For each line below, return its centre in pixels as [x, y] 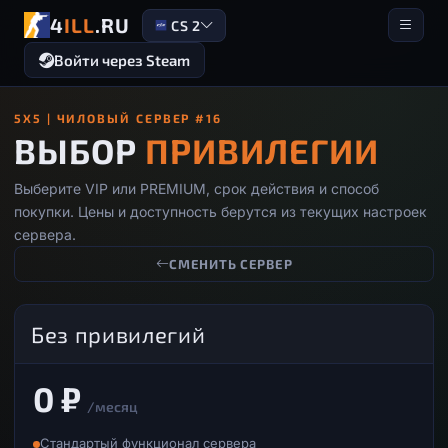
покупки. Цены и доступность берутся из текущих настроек [220, 211]
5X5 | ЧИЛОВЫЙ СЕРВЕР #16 [118, 118]
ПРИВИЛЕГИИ [262, 150]
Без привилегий [118, 334]
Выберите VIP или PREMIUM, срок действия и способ [196, 188]
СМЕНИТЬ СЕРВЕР [231, 263]
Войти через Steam [122, 60]
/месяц [112, 406]
